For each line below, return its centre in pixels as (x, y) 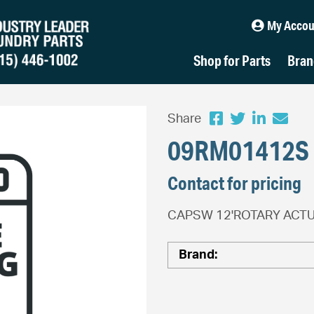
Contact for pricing (234, 183)
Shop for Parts (232, 61)
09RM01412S (238, 150)
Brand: (199, 255)
